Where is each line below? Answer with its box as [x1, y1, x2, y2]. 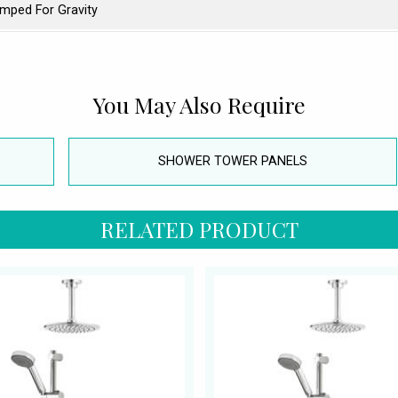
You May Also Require [92, 89, 306, 119]
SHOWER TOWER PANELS [158, 154, 307, 170]
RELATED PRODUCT [99, 214, 298, 243]
